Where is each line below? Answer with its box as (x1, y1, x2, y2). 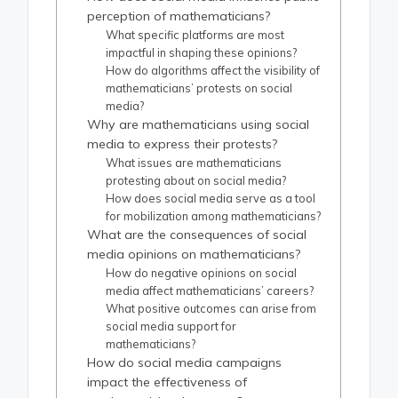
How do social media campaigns (87, 354, 283, 371)
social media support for (106, 319, 237, 334)
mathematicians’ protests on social (106, 81, 293, 96)
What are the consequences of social (87, 227, 307, 243)
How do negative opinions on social (106, 266, 298, 281)
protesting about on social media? (106, 173, 287, 188)
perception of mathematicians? (87, 8, 271, 25)
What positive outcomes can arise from (106, 301, 317, 316)
